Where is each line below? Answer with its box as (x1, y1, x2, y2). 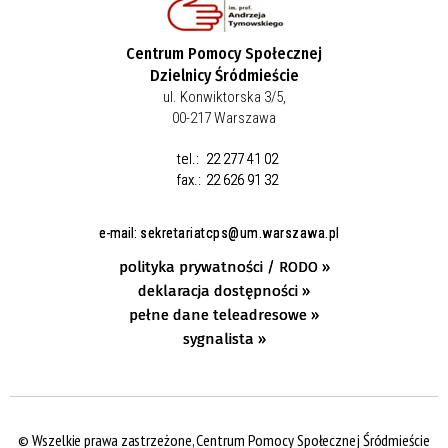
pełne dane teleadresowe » (129, 305, 319, 324)
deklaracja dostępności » (138, 281, 310, 300)
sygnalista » (182, 329, 266, 348)
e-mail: (99, 224, 140, 241)
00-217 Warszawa (172, 108, 276, 127)
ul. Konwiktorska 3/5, (162, 87, 286, 106)
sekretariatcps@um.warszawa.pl (140, 224, 340, 241)
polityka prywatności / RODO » (118, 257, 330, 276)
